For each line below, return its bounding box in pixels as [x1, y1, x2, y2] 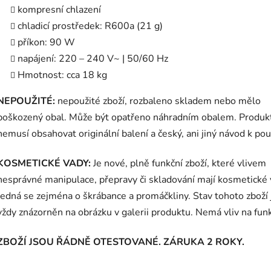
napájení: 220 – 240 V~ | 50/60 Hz [18, 52, 168, 66]
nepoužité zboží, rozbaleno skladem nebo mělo [55, 94, 261, 108]
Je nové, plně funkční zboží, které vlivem [91, 157, 266, 171]
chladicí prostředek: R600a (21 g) [18, 19, 163, 33]
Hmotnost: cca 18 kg [18, 68, 107, 82]
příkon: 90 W [18, 36, 75, 50]
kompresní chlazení [18, 3, 101, 17]
